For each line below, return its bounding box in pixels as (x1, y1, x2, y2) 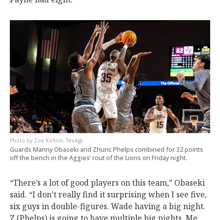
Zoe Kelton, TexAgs (34, 137, 82, 144)
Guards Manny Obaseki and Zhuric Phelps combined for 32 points (10, 145, 203, 154)
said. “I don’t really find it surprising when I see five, (10, 189, 207, 200)
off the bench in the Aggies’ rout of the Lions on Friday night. (10, 153, 187, 162)
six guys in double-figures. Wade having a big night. (10, 200, 205, 212)
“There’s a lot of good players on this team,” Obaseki (10, 177, 205, 188)
